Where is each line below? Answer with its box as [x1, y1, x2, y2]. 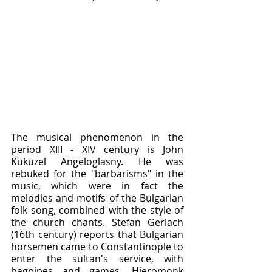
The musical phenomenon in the [11, 130, 183, 144]
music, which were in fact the [11, 178, 183, 192]
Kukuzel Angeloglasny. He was [11, 154, 183, 168]
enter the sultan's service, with [11, 251, 183, 265]
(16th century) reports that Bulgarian [11, 227, 183, 241]
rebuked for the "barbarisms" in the [11, 166, 183, 180]
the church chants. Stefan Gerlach [11, 215, 183, 229]
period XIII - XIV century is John [11, 142, 183, 156]
